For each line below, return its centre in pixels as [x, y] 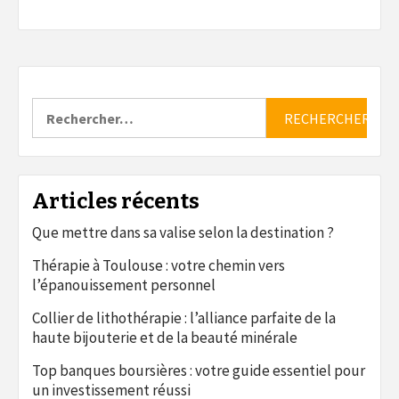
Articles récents [116, 202]
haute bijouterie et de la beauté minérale [165, 338]
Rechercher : [71, 106]
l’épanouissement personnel [124, 285]
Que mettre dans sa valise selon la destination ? [183, 233]
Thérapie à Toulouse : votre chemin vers [159, 266]
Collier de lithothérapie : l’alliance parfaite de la [184, 318]
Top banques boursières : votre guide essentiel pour [199, 371]
